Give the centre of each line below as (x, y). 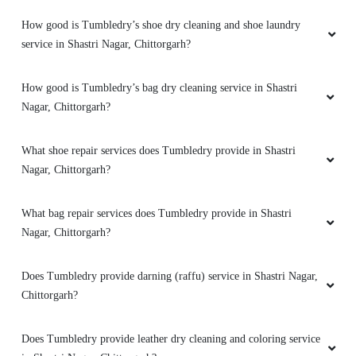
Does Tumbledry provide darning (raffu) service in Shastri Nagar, (170, 277)
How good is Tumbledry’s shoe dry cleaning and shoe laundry (161, 25)
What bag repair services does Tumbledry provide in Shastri (157, 214)
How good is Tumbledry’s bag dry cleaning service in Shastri (159, 88)
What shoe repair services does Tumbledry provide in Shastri (159, 151)
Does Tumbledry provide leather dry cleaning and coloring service (171, 339)
